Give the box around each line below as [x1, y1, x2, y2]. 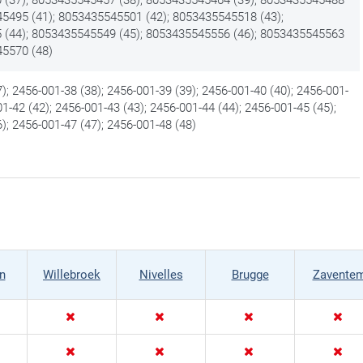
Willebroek [43, 267, 100, 282]
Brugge [231, 267, 269, 282]
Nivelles [139, 267, 183, 282]
